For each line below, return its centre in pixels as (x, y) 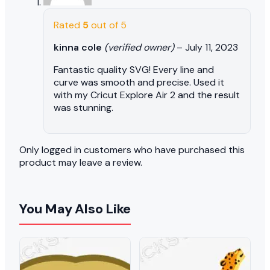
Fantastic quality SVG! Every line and (134, 69)
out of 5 (108, 25)
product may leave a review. (81, 162)
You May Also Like (75, 209)
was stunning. (83, 107)
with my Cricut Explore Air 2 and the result (147, 95)
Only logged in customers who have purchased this (132, 149)
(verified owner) (139, 47)
